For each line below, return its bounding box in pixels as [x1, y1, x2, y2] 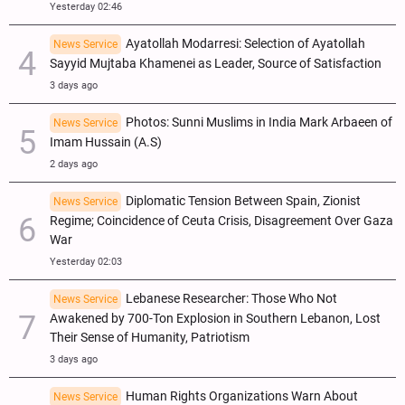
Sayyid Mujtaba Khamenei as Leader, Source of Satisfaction [50, 55, 381, 71]
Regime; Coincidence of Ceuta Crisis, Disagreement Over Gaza [50, 212, 393, 229]
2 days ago [50, 157, 98, 170]
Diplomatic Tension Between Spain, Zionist [126, 193, 361, 209]
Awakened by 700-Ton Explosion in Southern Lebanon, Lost [50, 310, 381, 326]
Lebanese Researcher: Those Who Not [126, 290, 337, 306]
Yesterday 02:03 [50, 255, 122, 268]
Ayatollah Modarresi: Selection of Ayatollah [126, 35, 365, 52]
